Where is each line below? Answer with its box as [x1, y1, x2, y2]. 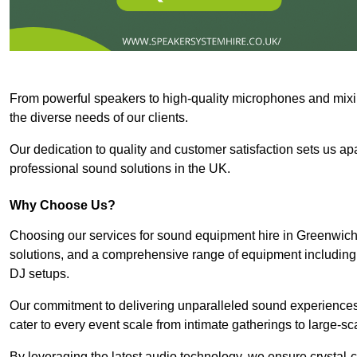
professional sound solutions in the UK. [10, 161, 230, 175]
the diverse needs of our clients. [10, 110, 188, 124]
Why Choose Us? [10, 198, 116, 212]
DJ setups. [10, 266, 69, 280]
